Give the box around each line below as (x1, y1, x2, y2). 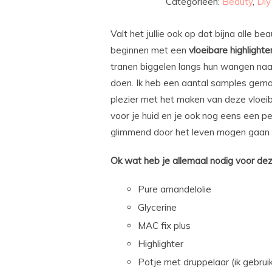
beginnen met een (110, 44, 189, 56)
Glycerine (138, 202, 177, 214)
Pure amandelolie (138, 183, 211, 195)
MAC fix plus (138, 220, 191, 232)
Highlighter (138, 238, 183, 250)
